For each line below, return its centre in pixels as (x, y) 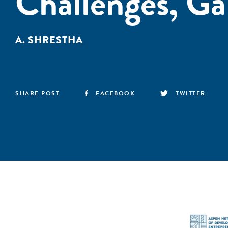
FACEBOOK (116, 93)
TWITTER (191, 93)
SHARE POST (37, 93)
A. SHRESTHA (49, 40)
